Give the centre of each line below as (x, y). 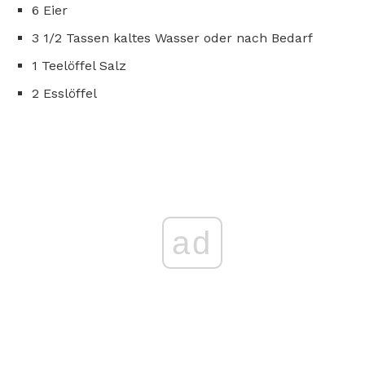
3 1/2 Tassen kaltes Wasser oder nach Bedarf (172, 37)
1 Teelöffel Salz (79, 65)
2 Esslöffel (64, 93)
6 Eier (50, 10)
